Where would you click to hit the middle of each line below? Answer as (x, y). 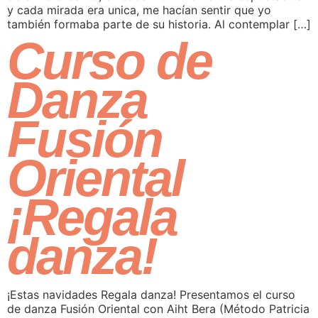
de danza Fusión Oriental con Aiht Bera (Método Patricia (158, 308)
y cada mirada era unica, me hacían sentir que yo (139, 10)
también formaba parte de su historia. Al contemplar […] (159, 24)
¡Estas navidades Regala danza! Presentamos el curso (151, 294)
